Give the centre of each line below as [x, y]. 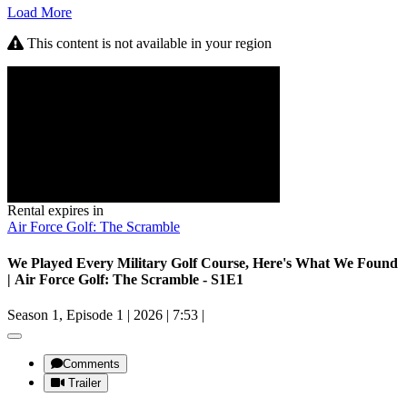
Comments [91, 363]
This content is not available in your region [148, 44]
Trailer [84, 382]
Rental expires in [55, 211]
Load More [40, 13]
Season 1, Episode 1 [97, 314]
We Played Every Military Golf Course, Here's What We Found [203, 263]
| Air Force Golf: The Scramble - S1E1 [125, 279]
